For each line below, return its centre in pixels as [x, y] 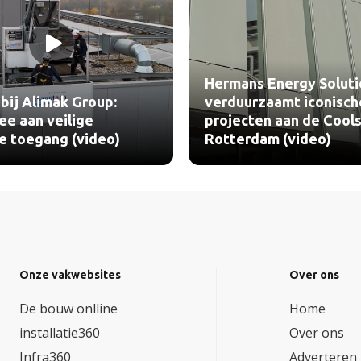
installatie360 [60, 333]
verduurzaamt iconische [85, 103]
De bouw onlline [68, 309]
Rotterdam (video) [67, 140]
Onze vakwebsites [70, 276]
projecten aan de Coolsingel [99, 121]
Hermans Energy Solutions [93, 84]
